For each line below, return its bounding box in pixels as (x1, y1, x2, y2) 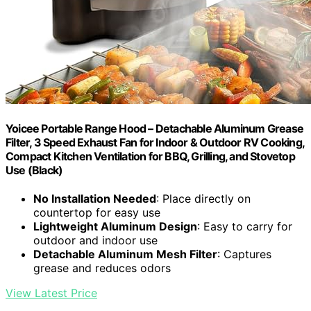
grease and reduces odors (33, 261, 171, 276)
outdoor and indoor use (33, 233, 158, 248)
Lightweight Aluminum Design (33, 219, 197, 234)
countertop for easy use (33, 205, 160, 220)
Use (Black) (6, 163, 63, 178)
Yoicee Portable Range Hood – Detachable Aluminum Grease (6, 121, 304, 136)
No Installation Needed (33, 192, 156, 206)
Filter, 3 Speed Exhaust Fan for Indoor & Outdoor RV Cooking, (6, 135, 305, 150)
